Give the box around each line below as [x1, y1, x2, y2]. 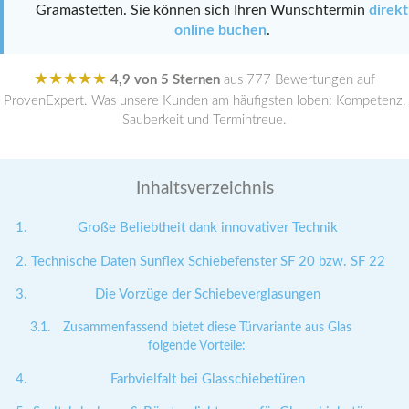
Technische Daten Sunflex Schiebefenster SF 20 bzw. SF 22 [30, 254, 385, 268]
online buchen [173, 23, 267, 37]
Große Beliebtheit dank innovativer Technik [78, 221, 339, 236]
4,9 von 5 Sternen [110, 73, 220, 87]
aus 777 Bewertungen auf [220, 73, 375, 87]
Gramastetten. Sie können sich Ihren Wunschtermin [36, 3, 369, 17]
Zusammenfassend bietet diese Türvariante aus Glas [63, 320, 352, 334]
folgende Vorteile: [147, 338, 246, 352]
